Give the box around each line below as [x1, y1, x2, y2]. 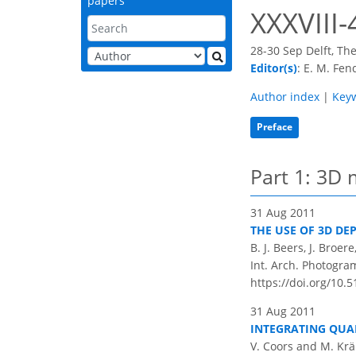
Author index [250, 88, 319, 104]
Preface [257, 120, 292, 134]
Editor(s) [250, 60, 297, 75]
